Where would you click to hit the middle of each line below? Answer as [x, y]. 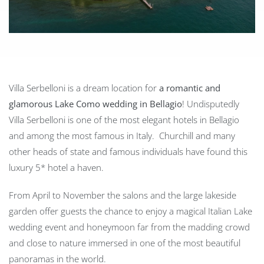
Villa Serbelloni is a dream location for [84, 88]
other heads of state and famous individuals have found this [128, 151]
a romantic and [190, 88]
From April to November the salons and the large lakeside [123, 195]
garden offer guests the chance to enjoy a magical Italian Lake [131, 211]
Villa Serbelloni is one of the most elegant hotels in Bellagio [124, 119]
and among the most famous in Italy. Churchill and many [122, 135]
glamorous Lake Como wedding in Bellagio [95, 103]
